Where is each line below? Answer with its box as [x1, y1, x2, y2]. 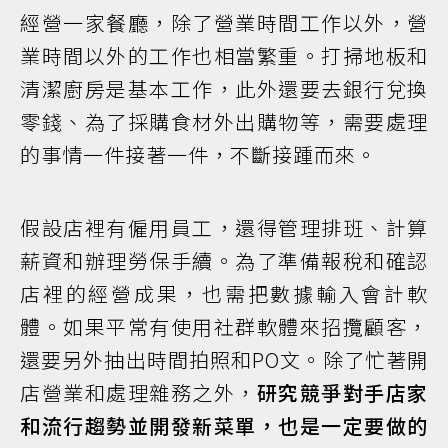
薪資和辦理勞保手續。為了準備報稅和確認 [20, 245, 428, 275]
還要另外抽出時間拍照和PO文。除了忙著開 [20, 344, 428, 374]
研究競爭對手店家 [256, 377, 428, 407]
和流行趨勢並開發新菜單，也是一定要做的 [20, 410, 428, 440]
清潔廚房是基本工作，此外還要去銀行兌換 [20, 73, 428, 103]
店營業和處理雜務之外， [20, 377, 257, 407]
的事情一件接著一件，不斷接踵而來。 [20, 139, 377, 169]
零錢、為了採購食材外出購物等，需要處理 [20, 106, 428, 136]
